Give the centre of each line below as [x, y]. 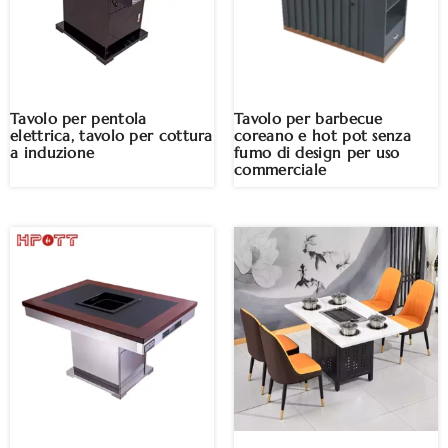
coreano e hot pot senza [322, 136]
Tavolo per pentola [78, 119]
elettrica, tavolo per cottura [111, 136]
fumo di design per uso [317, 153]
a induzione [52, 153]
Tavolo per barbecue [308, 119]
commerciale [280, 170]
